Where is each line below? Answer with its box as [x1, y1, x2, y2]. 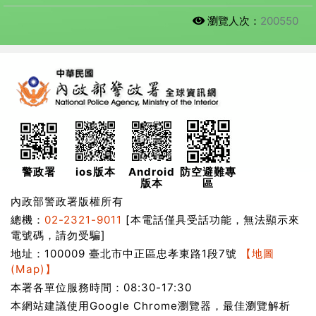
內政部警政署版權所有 [11, 195, 123, 208]
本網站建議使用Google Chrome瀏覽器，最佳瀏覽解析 [11, 299, 291, 312]
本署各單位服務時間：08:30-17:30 [11, 281, 192, 294]
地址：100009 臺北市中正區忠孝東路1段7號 [11, 247, 241, 260]
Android [128, 165, 175, 178]
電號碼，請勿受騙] [11, 229, 106, 242]
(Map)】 [11, 262, 56, 276]
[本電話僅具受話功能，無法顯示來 [122, 213, 300, 226]
